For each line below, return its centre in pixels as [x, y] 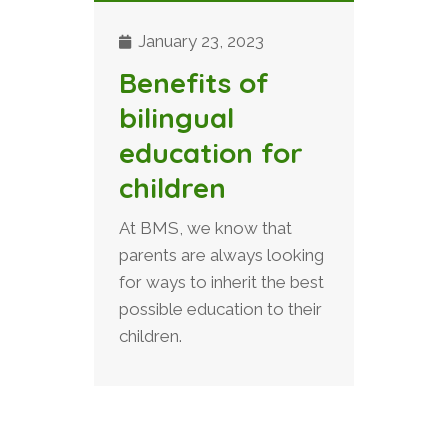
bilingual [176, 117]
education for [211, 152]
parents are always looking [221, 254]
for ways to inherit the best [221, 281]
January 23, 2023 [199, 40]
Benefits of [194, 82]
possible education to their [220, 308]
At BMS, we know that [205, 227]
